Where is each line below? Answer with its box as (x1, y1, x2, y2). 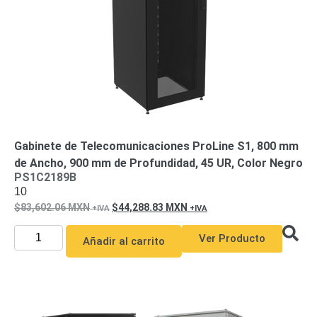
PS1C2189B (14, 171, 76, 184)
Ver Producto (198, 232, 265, 245)
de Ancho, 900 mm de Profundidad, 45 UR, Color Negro (14, 156, 303, 170)
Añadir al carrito (82, 235, 165, 248)
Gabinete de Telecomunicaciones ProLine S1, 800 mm (14, 139, 299, 153)
